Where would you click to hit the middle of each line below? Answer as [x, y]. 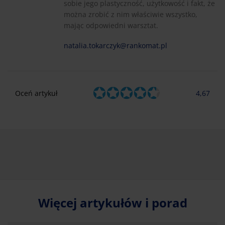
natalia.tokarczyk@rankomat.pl [116, 45]
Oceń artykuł [36, 93]
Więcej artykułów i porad [113, 202]
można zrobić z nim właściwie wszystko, [131, 14]
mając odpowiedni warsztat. [111, 25]
